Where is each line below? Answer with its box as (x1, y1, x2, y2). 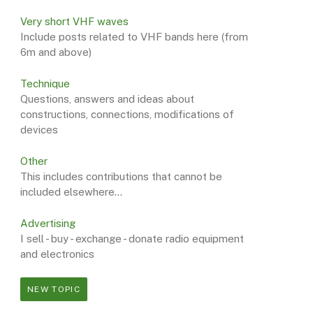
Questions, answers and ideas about (20, 93, 194, 105)
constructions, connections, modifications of (20, 108, 234, 121)
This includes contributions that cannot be (20, 170, 222, 183)
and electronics (20, 248, 94, 261)
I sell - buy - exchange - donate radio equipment (20, 233, 244, 245)
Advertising (20, 217, 75, 230)
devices (20, 124, 58, 136)
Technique (20, 78, 70, 90)
